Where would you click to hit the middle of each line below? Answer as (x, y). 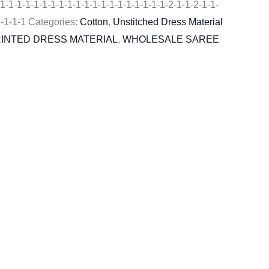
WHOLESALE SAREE (171, 40)
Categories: (54, 22)
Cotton (94, 22)
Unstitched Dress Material (168, 22)
